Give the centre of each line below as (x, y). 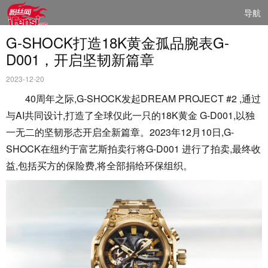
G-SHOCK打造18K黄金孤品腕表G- (118, 42)
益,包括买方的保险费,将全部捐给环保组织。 (99, 165)
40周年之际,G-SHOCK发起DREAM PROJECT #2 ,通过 (143, 98)
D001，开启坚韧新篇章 (80, 59)
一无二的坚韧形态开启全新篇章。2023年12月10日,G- (120, 132)
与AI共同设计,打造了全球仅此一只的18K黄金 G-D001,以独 (130, 115)
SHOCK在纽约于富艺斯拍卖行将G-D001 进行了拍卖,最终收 (133, 149)
